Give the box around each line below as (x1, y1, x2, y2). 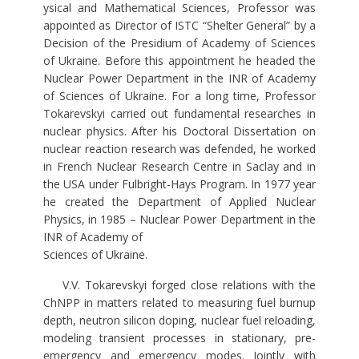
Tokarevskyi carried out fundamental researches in (42, 106, 317, 122)
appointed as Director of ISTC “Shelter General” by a (42, 18, 317, 34)
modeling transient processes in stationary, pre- (42, 330, 317, 346)
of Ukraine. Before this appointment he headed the (42, 53, 317, 69)
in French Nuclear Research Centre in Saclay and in (42, 159, 317, 175)
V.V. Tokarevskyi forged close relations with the (42, 277, 317, 293)
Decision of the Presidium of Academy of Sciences (42, 35, 317, 51)
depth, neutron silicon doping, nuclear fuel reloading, (42, 313, 317, 329)
